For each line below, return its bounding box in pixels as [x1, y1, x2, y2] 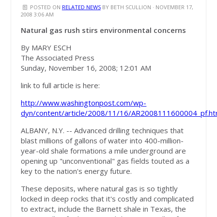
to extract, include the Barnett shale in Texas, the [21, 204, 186, 214]
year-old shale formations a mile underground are [21, 146, 186, 156]
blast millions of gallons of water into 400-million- [21, 136, 184, 146]
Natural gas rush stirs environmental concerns [21, 25, 186, 35]
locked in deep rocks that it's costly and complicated [21, 194, 194, 204]
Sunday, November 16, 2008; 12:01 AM [21, 63, 152, 73]
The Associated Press [21, 53, 95, 63]
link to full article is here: [21, 80, 100, 91]
